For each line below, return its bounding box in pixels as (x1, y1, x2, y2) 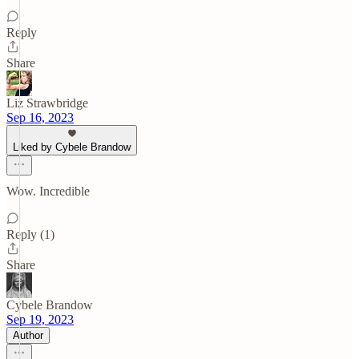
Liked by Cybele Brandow (13, 141, 131, 153)
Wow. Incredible (6, 184, 90, 198)
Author (13, 329, 43, 341)
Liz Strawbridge (6, 96, 88, 110)
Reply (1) (6, 228, 54, 241)
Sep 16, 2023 (6, 111, 74, 124)
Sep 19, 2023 (6, 313, 74, 326)
